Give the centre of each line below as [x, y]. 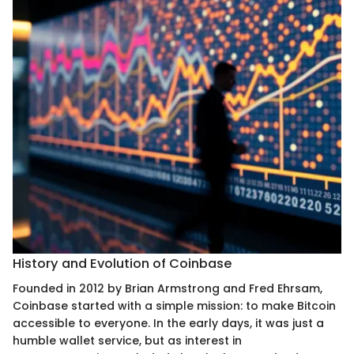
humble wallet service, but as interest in [127, 340]
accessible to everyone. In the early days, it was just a [168, 323]
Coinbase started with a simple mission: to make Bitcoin [174, 305]
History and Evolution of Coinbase [122, 263]
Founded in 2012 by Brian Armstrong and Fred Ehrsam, [168, 288]
